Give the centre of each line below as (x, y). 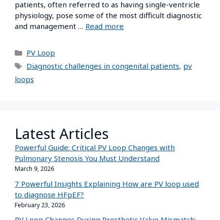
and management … (50, 26)
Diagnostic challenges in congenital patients (103, 66)
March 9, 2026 (34, 169)
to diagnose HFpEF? (49, 194)
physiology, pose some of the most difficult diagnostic (108, 15)
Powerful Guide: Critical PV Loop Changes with (95, 147)
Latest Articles (62, 133)
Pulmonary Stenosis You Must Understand (87, 158)
